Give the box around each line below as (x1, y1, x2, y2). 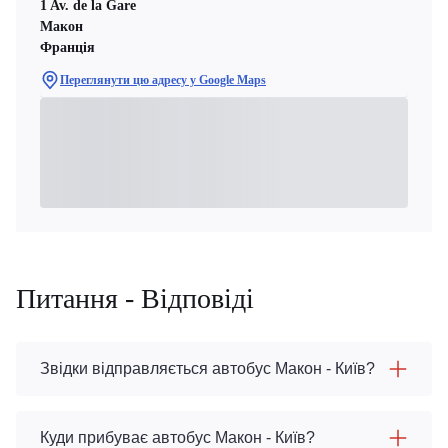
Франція (40, 40, 95, 55)
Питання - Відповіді (16, 283, 254, 314)
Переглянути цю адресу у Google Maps (60, 73, 266, 87)
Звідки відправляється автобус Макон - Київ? (40, 360, 375, 377)
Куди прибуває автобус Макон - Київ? (40, 429, 315, 446)
